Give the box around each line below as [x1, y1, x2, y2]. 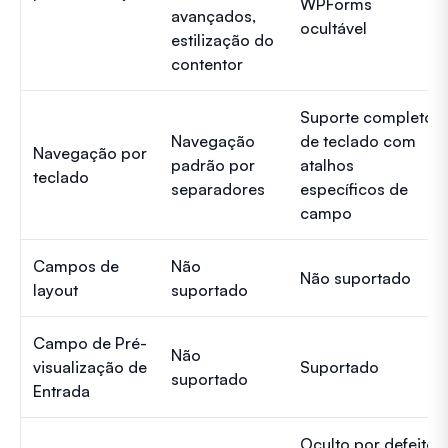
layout [33, 279, 78, 300]
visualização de [33, 356, 147, 377]
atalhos [300, 154, 354, 175]
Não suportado [300, 267, 411, 288]
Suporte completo [300, 106, 434, 127]
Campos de [33, 255, 119, 276]
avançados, [171, 5, 256, 26]
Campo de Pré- [33, 332, 147, 353]
